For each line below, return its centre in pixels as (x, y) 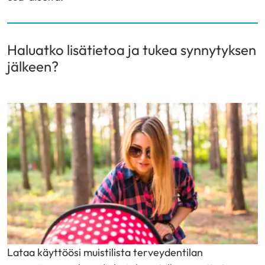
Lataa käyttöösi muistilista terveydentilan (105, 252)
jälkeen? (33, 66)
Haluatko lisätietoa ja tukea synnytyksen (132, 50)
